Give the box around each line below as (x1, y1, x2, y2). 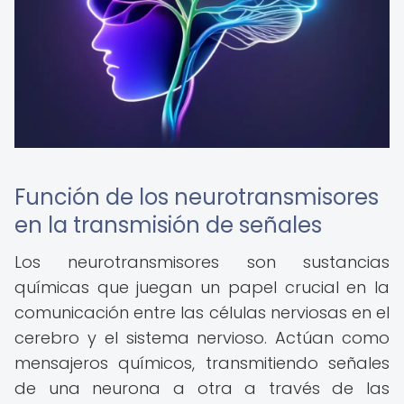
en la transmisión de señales (14, 210, 322, 240)
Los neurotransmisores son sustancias (14, 251, 390, 273)
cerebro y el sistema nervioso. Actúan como (14, 326, 390, 349)
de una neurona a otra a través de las (14, 377, 390, 399)
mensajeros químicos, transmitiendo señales (14, 352, 390, 374)
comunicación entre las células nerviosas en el (14, 301, 390, 324)
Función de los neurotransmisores (14, 182, 379, 212)
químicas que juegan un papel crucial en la (14, 276, 390, 298)
